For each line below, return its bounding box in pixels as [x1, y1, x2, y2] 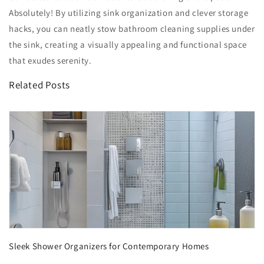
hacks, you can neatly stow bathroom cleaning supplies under [9, 23, 255, 35]
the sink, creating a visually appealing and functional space [9, 39, 247, 51]
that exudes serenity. [9, 55, 92, 67]
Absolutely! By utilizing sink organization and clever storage [9, 7, 249, 19]
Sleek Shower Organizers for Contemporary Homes [9, 240, 209, 252]
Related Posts [9, 78, 70, 92]
